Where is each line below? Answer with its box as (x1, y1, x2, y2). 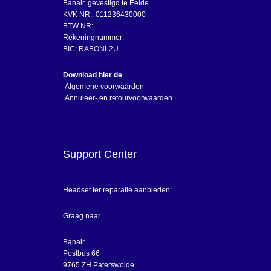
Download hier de (63, 71, 122, 79)
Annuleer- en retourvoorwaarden (63, 94, 172, 102)
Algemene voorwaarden (63, 82, 144, 91)
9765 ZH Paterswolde (63, 261, 134, 269)
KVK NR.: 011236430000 (63, 10, 146, 19)
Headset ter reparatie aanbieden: (63, 186, 172, 194)
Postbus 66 (63, 249, 100, 258)
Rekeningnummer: (63, 33, 124, 42)
